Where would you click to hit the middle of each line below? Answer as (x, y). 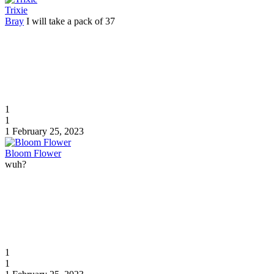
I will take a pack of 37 (69, 21)
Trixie (16, 10)
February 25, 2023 (48, 131)
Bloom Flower (33, 153)
